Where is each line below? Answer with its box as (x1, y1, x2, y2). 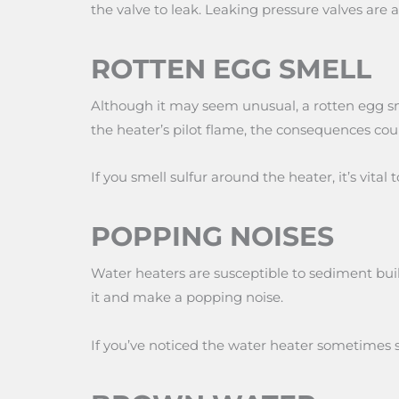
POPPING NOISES (91, 220, 334, 254)
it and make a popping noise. (91, 289, 283, 306)
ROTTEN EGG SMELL (91, 52, 371, 85)
